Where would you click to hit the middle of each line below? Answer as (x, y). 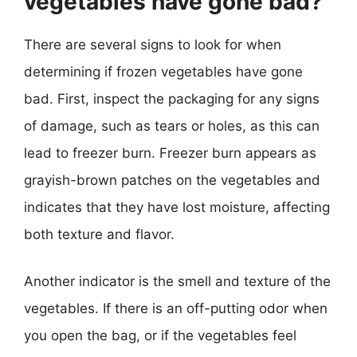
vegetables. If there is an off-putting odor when (176, 308)
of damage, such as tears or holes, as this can (172, 126)
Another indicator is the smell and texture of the (177, 281)
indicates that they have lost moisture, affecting (177, 207)
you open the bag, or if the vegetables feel (160, 335)
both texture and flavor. (99, 234)
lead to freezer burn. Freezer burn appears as (170, 153)
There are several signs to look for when (153, 44)
